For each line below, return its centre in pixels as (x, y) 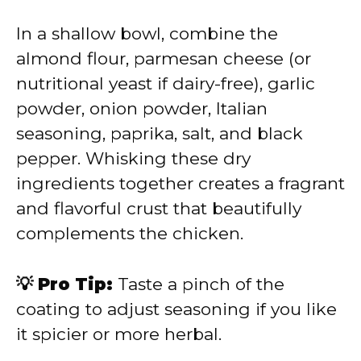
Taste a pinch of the (199, 284)
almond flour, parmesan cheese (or (164, 59)
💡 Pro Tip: (64, 284)
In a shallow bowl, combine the (147, 34)
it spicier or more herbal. (119, 334)
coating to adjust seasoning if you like (176, 309)
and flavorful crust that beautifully (159, 209)
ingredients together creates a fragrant (180, 184)
